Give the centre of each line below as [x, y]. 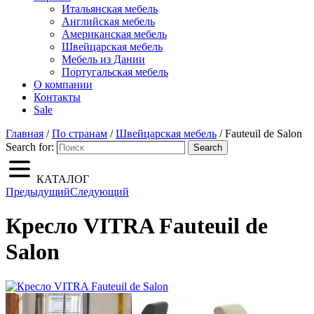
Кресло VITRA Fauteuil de [137, 226]
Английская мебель [108, 21]
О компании [63, 84]
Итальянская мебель [110, 9]
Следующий [100, 192]
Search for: [30, 147]
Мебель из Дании [103, 59]
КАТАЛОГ [63, 179]
